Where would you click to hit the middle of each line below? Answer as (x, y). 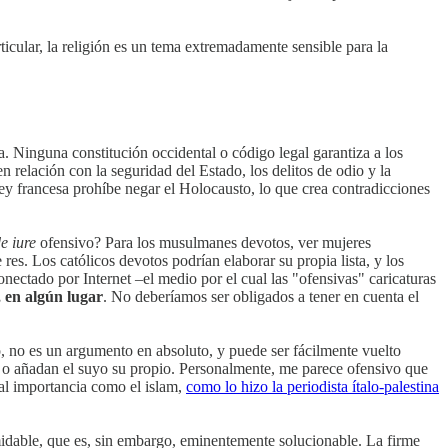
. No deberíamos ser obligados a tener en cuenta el (261, 296)
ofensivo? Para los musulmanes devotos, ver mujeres (203, 242)
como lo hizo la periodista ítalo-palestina (312, 386)
